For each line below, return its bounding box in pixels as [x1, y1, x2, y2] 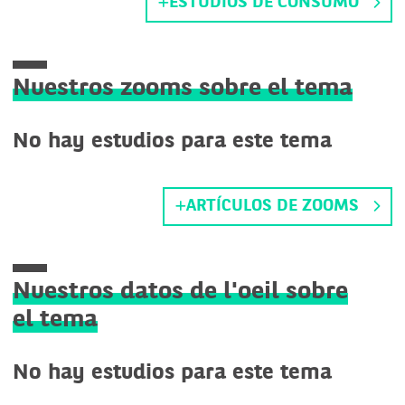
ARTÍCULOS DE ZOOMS [186, 198, 359, 215]
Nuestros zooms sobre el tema [13, 77, 353, 101]
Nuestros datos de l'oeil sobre [13, 280, 348, 305]
